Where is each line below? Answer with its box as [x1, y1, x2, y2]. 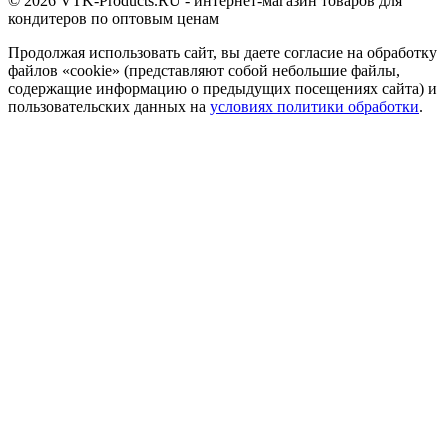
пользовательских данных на [8, 97, 210, 115]
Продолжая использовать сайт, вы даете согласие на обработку [8, 43, 437, 61]
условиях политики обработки [210, 97, 419, 115]
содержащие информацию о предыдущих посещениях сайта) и [8, 79, 437, 97]
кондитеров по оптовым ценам [8, 9, 219, 27]
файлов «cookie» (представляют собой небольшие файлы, [8, 61, 400, 79]
